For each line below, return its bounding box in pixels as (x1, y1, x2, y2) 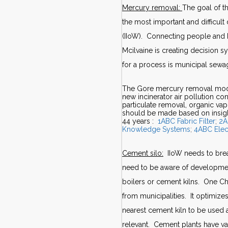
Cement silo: (122, 149, 163, 157)
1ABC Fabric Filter (157, 117, 215, 125)
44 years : (122, 117, 158, 125)
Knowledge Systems (122, 125, 190, 133)
